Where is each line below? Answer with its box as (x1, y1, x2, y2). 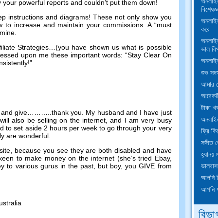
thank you (51, 108, 82, 116)
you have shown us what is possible (58, 43, 172, 51)
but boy (98, 162, 121, 170)
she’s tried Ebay (119, 154, 170, 162)
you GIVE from (125, 162, 172, 170)
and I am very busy (110, 116, 172, 124)
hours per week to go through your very (49, 124, 172, 132)
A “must (147, 20, 172, 29)
